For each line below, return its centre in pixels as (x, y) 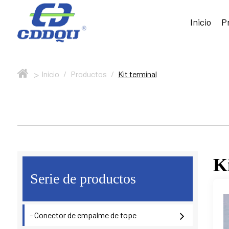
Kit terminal (137, 74)
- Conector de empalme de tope (83, 215)
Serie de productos (83, 179)
